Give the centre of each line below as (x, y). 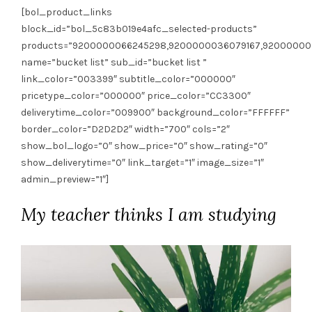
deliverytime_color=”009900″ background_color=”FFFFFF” (155, 112)
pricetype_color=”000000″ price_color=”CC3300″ (136, 95)
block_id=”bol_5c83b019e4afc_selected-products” (139, 29)
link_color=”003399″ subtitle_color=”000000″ (128, 79)
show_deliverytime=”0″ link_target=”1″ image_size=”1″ (142, 162)
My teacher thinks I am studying (149, 214)
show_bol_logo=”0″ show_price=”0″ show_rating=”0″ (144, 146)
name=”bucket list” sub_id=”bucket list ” (114, 62)
